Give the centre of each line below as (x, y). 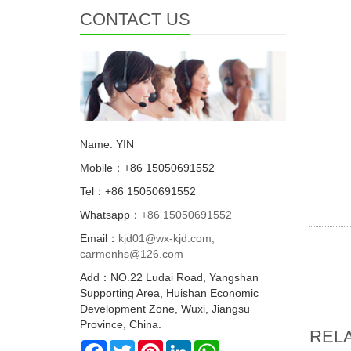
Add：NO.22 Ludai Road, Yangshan (169, 278)
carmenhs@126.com (132, 254)
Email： (99, 239)
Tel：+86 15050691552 (138, 192)
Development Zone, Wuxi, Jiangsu (165, 309)
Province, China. (121, 325)
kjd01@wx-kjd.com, (166, 239)
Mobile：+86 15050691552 (147, 168)
